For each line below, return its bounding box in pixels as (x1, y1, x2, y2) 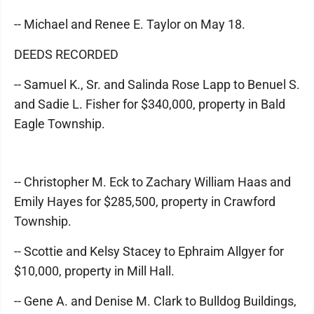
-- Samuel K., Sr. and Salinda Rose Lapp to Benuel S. (14, 77, 300, 92)
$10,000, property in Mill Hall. (14, 264, 175, 278)
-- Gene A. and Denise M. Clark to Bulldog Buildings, (14, 294, 296, 308)
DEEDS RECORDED (14, 47, 118, 62)
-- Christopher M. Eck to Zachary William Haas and (14, 175, 291, 189)
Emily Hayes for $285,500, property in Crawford (14, 194, 275, 209)
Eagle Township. (14, 116, 105, 131)
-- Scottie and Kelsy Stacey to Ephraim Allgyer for (14, 244, 284, 259)
